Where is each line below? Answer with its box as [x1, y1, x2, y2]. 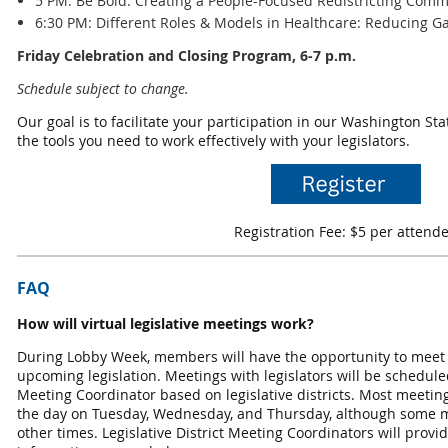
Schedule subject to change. [17, 79, 193, 99]
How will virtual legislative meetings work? [17, 313, 314, 333]
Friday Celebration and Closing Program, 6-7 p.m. [17, 46, 356, 66]
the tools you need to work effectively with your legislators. [17, 131, 410, 151]
